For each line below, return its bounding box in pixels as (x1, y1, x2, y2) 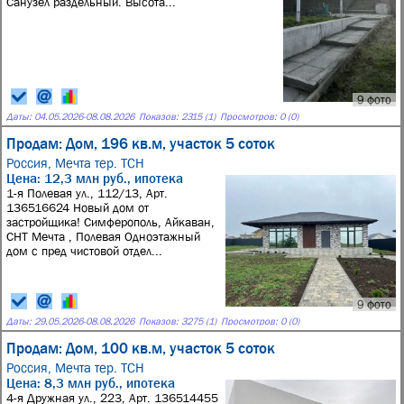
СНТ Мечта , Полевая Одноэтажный (6, 229, 200, 243)
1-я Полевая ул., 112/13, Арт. (6, 186, 168, 200)
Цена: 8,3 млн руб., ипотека (6, 375, 175, 390)
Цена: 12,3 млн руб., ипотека (6, 170, 183, 186)
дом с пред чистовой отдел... (6, 243, 162, 258)
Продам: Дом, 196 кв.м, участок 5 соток (6, 134, 275, 152)
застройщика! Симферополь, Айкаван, (6, 215, 215, 229)
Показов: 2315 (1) (139, 110, 216, 122)
